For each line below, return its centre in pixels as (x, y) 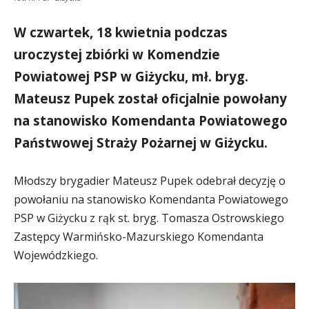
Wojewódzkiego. (56, 255)
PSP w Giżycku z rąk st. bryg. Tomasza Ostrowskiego (149, 218)
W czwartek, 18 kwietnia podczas (121, 32)
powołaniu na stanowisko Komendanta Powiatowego (151, 199)
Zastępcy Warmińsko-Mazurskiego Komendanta (139, 236)
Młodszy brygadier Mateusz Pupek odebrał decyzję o (150, 180)
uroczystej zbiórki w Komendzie (117, 54)
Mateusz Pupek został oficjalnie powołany (150, 98)
